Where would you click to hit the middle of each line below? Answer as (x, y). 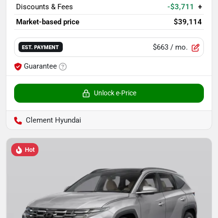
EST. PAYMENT (41, 47)
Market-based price (48, 22)
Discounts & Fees (45, 7)
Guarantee (40, 66)
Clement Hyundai (54, 120)
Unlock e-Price (115, 93)
